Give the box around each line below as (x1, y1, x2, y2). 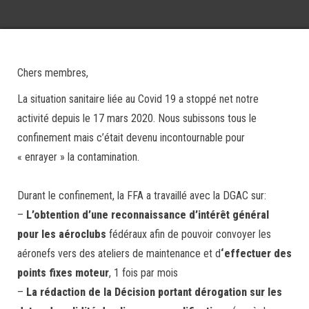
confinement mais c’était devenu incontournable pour (17, 131, 245, 144)
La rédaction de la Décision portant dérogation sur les (26, 286, 282, 299)
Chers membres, (17, 66, 88, 79)
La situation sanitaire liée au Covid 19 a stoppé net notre (17, 92, 259, 106)
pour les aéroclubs (17, 228, 106, 241)
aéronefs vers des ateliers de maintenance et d (17, 247, 221, 260)
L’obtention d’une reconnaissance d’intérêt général (26, 208, 269, 221)
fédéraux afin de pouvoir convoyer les (106, 228, 271, 241)
